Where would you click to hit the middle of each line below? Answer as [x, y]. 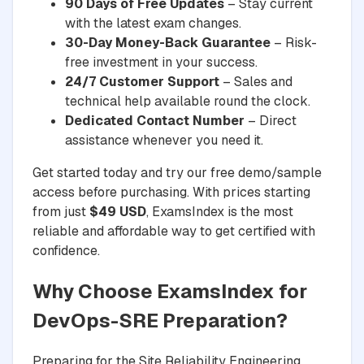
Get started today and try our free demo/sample [177, 173]
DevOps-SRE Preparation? [160, 321]
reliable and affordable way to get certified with [174, 232]
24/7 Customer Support [142, 82]
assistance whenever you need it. [164, 141]
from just [61, 212]
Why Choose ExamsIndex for [170, 292]
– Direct [271, 121]
